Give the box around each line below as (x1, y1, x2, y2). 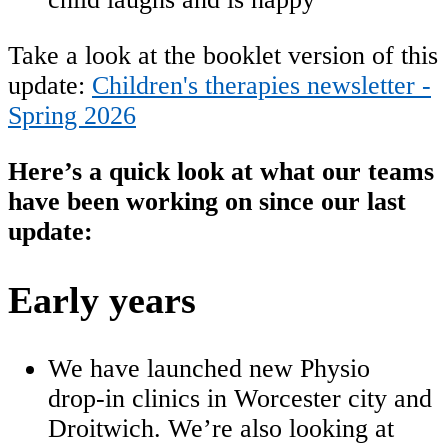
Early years (8, 279, 196, 322)
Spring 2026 (8, 101, 136, 131)
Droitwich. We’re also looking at (48, 414, 394, 444)
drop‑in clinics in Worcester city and (48, 384, 432, 414)
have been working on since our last (8, 186, 406, 216)
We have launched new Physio (48, 354, 370, 384)
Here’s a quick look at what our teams (8, 156, 434, 186)
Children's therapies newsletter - (92, 71, 431, 101)
